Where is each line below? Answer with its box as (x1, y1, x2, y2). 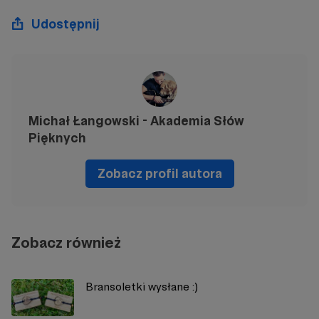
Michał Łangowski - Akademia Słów (28, 113, 244, 128)
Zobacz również (11, 233, 121, 251)
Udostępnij (31, 16, 100, 31)
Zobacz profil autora (97, 165, 222, 181)
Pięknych (28, 130, 86, 145)
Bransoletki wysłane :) (85, 279, 198, 293)
